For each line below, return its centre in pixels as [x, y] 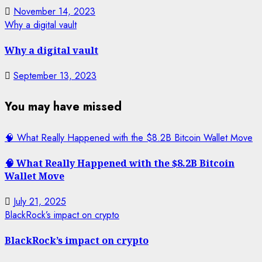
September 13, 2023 [55, 76]
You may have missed [63, 106]
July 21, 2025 [40, 202]
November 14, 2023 [54, 11]
